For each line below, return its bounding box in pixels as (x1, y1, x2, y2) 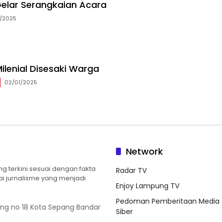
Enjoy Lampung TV (116, 181, 179, 191)
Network (126, 145, 163, 158)
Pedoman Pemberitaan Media (116, 196, 220, 207)
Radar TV (116, 166, 147, 176)
